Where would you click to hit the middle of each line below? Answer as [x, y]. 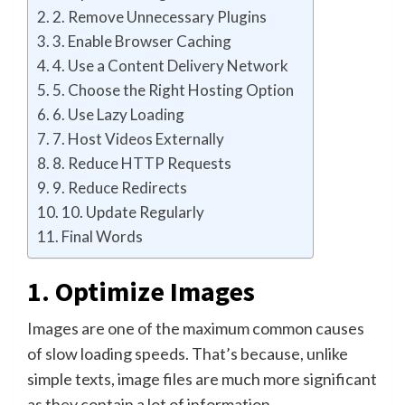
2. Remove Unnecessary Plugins [160, 16]
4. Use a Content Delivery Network [171, 65]
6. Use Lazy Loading [119, 114]
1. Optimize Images [141, 291]
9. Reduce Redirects [120, 187]
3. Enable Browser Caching [142, 41]
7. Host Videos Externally [139, 138]
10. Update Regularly [133, 212]
